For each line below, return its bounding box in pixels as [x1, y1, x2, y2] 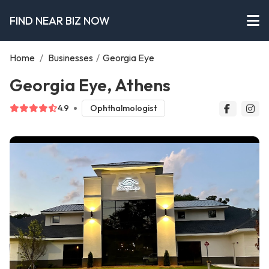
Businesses [48, 52, 93, 64]
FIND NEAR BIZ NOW [10, 13, 110, 28]
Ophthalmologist [89, 103, 157, 114]
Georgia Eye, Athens [10, 74, 171, 95]
